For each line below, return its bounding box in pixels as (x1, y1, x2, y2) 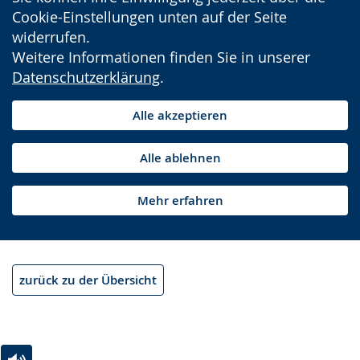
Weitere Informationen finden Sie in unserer (12, 47, 310, 67)
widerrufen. (12, 27, 90, 47)
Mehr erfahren (137, 192, 223, 209)
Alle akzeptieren (133, 107, 227, 124)
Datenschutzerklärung (12, 67, 160, 87)
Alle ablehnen (139, 149, 221, 166)
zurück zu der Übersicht (19, 272, 157, 288)
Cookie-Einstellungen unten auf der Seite (12, 7, 287, 27)
